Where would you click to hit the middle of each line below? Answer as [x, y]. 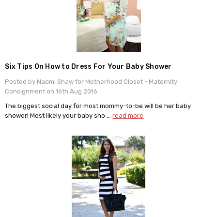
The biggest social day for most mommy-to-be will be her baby [98, 106]
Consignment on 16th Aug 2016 [51, 92]
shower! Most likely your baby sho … [59, 116]
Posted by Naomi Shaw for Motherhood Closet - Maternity [91, 82]
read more [128, 116]
